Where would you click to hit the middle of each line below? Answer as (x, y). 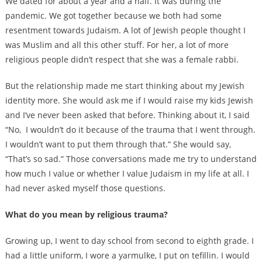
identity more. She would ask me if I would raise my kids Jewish (129, 100)
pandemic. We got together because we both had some (113, 15)
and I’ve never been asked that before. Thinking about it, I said (127, 115)
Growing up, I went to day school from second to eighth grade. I (129, 240)
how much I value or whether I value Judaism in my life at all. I (127, 173)
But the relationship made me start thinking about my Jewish (125, 85)
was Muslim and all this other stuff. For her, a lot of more (117, 44)
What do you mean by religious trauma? (86, 214)
